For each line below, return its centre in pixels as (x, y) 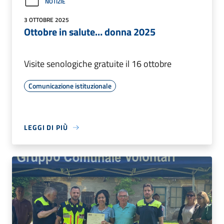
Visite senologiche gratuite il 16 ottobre (98, 64)
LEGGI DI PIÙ (46, 127)
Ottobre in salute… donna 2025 (90, 32)
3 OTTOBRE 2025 (46, 20)
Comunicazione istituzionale (70, 86)
